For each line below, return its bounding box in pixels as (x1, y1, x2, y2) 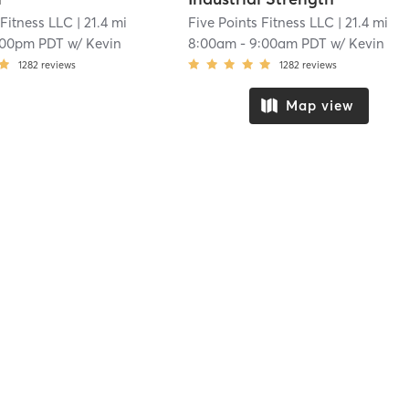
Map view (285, 97, 354, 115)
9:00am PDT (249, 34, 328, 52)
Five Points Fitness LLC (188, 13, 335, 31)
